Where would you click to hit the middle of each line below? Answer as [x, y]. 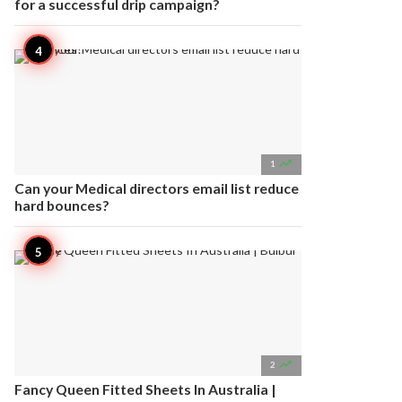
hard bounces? [62, 205]
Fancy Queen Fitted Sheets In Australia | [145, 389]
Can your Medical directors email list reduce [157, 188]
